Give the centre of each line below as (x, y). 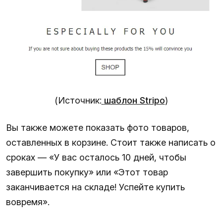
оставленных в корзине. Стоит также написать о (111, 142)
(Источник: (78, 100)
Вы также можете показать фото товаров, (98, 127)
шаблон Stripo (134, 100)
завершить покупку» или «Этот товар (87, 172)
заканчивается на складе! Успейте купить (95, 187)
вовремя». (28, 202)
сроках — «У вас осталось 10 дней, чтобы (96, 157)
